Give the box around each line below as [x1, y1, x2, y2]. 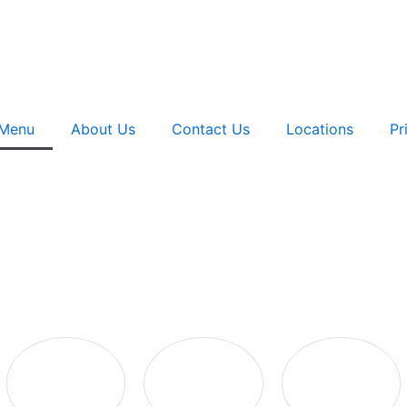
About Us [71, 119, 135, 138]
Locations [286, 119, 353, 138]
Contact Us [172, 119, 250, 138]
